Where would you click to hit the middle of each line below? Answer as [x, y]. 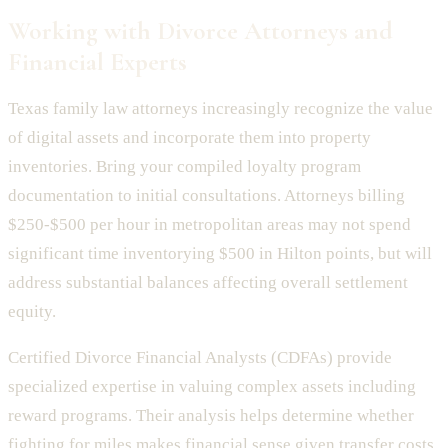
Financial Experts [97, 62]
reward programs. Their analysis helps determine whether [211, 416]
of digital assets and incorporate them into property [189, 138]
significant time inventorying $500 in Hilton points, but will [220, 254]
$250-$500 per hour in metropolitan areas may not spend [209, 225]
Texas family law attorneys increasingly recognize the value [220, 109]
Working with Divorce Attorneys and [200, 31]
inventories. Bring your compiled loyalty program [184, 167]
